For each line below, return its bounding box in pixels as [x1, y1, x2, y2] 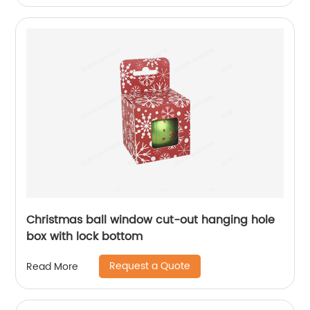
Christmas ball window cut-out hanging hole [26, 211, 275, 229]
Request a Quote [109, 258, 191, 274]
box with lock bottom [26, 228, 143, 246]
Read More [26, 258, 79, 275]
